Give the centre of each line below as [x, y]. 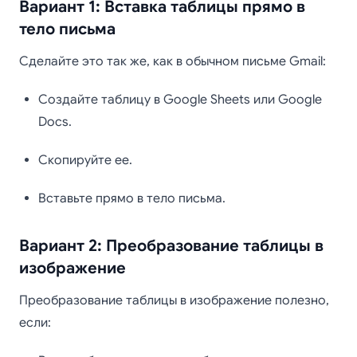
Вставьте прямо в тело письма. [132, 198]
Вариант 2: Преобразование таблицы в [171, 246]
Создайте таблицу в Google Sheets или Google [180, 100]
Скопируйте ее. [85, 160]
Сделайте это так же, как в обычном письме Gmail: [173, 61]
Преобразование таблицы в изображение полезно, [174, 300]
